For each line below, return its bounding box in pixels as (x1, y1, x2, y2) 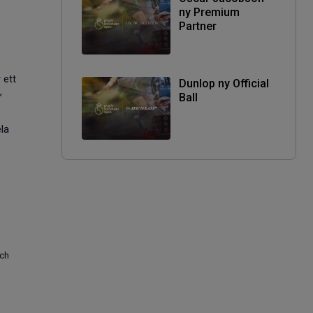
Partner (179, 19, 217, 33)
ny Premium (179, 5, 240, 19)
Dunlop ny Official (179, 76, 269, 90)
